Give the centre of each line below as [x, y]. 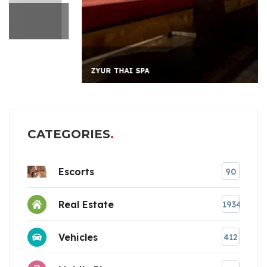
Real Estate [86, 204]
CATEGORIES [69, 134]
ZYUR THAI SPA [59, 71]
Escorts [76, 171]
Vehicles [78, 237]
